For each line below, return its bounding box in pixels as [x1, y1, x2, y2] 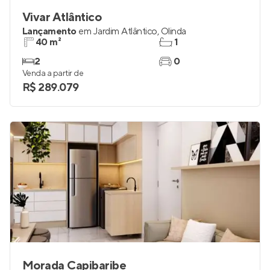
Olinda [160, 25, 186, 37]
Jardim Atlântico [93, 25, 157, 37]
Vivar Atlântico [22, 10, 102, 25]
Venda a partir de [22, 68, 84, 79]
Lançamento [22, 25, 77, 37]
